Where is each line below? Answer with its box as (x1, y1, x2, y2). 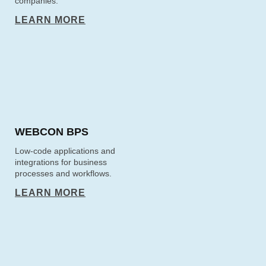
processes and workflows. (15, 169, 112, 178)
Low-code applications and (15, 146, 115, 156)
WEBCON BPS (15, 126, 88, 138)
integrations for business (15, 157, 107, 167)
